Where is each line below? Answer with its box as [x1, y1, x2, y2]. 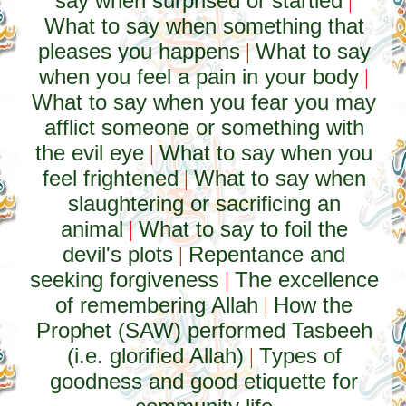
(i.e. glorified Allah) [66, 343, 244, 368]
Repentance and [188, 242, 346, 266]
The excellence [234, 267, 379, 292]
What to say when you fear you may [32, 90, 377, 114]
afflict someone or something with [43, 115, 364, 140]
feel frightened [42, 166, 179, 190]
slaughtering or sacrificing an [67, 191, 341, 216]
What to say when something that [43, 14, 364, 38]
